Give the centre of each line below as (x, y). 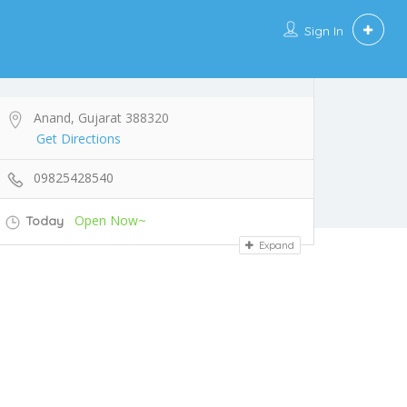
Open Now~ (110, 221)
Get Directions (79, 139)
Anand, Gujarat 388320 (101, 118)
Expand (275, 245)
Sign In (323, 31)
